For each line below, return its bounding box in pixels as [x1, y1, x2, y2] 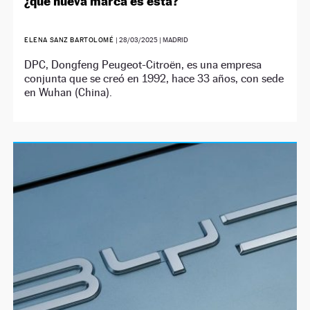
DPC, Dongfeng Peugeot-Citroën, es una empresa [24, 57, 262, 71]
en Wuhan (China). [24, 85, 113, 99]
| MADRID [158, 35, 189, 44]
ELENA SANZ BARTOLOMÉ [24, 35, 116, 44]
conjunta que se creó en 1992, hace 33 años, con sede [24, 71, 284, 85]
